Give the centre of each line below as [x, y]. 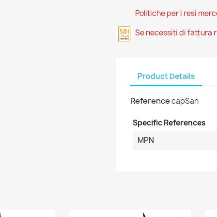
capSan [185, 101]
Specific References [169, 123]
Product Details [166, 76]
